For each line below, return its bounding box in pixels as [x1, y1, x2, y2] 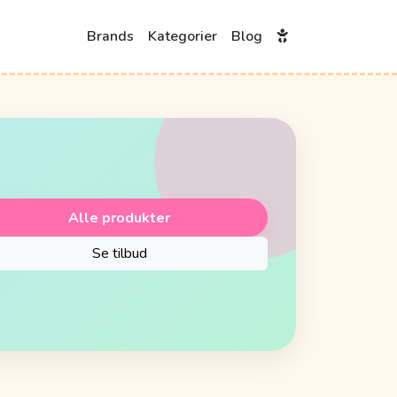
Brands [87, 27, 134, 46]
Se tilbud [91, 244, 147, 264]
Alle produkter [68, 207, 171, 228]
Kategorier [148, 27, 217, 46]
